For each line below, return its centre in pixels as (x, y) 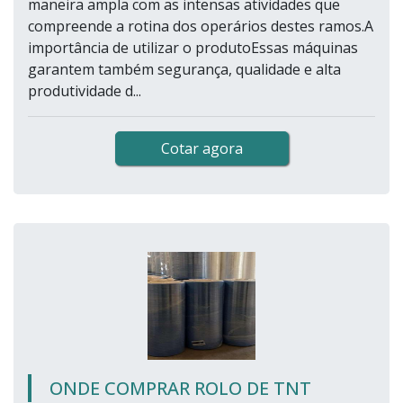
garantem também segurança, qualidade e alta (184, 70)
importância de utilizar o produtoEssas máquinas (193, 48)
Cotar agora (201, 149)
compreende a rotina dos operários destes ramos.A (201, 27)
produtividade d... (85, 91)
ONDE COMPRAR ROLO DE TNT (180, 389)
